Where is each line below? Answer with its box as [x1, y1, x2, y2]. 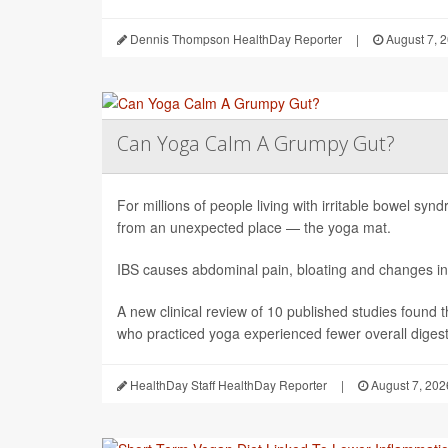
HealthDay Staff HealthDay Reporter [127, 375, 327, 393]
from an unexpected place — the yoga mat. [117, 216, 391, 237]
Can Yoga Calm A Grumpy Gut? [117, 129, 395, 157]
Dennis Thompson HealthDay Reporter [127, 29, 342, 47]
